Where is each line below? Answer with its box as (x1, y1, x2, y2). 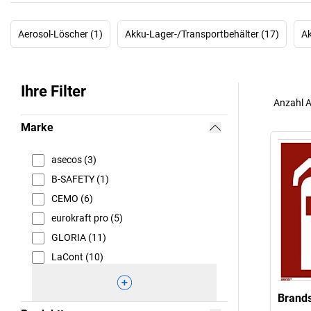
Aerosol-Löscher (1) (18, 28, 103, 40)
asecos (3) (51, 154, 96, 166)
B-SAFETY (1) (51, 174, 109, 185)
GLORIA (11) (51, 232, 106, 244)
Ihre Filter (21, 82, 86, 100)
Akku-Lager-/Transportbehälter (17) (125, 28, 279, 40)
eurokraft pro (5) (51, 212, 123, 224)
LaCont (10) (51, 251, 103, 263)
